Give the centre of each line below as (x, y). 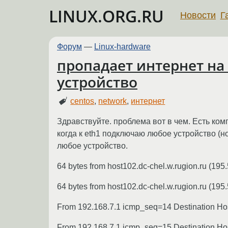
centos (82, 101)
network (113, 101)
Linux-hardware (122, 47)
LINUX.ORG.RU (106, 16)
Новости (198, 15)
